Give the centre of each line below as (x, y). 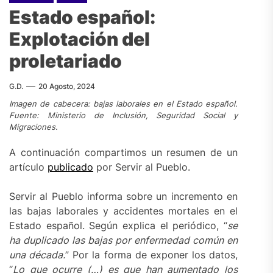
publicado (70, 167)
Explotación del (80, 39)
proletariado (66, 61)
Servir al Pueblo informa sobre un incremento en (124, 196)
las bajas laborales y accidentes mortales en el (124, 211)
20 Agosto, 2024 (67, 87)
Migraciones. (34, 127)
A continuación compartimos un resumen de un (124, 152)
